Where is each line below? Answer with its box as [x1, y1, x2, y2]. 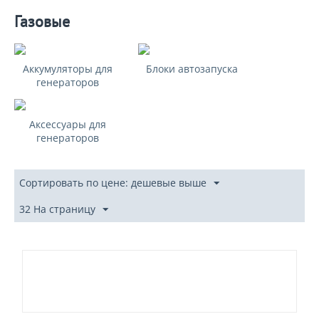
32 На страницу [19, 202, 95, 216]
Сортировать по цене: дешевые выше [19, 175, 206, 189]
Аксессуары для [29, 117, 106, 131]
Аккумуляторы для [23, 61, 113, 75]
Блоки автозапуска [145, 61, 238, 75]
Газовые [14, 11, 70, 31]
